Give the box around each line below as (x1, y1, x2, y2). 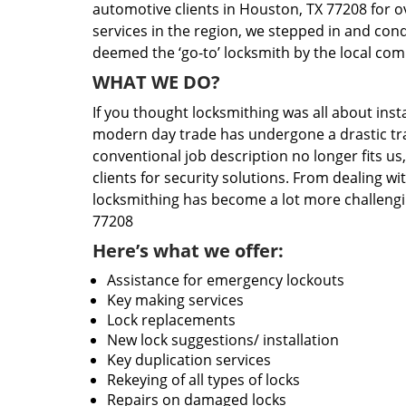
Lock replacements (107, 310, 236, 330)
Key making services (107, 290, 244, 310)
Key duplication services (107, 350, 271, 370)
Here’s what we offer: (92, 238, 284, 263)
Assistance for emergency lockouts (107, 270, 344, 290)
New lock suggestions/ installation (107, 330, 339, 350)
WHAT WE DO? (92, 70, 220, 94)
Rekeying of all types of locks (107, 370, 300, 390)
